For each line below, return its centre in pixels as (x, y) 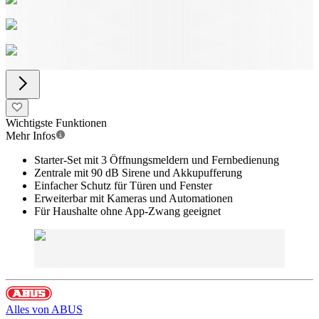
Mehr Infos (31, 136)
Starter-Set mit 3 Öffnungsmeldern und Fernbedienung (157, 160)
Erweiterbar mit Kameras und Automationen (134, 198)
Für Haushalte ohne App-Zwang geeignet (127, 211)
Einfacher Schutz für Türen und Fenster (123, 185)
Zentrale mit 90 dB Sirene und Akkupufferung (138, 173)
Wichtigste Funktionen (56, 123)
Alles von (28, 309)
